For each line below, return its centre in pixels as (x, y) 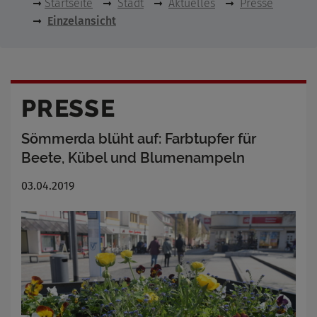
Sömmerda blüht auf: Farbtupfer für (139, 139)
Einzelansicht (82, 21)
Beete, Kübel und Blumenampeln (133, 158)
